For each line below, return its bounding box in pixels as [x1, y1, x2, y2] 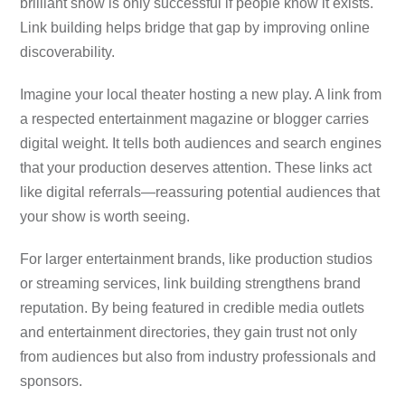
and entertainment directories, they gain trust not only [20, 324, 358, 340]
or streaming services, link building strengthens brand [20, 275, 362, 291]
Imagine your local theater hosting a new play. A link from [20, 86, 382, 102]
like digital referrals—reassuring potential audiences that [20, 184, 381, 200]
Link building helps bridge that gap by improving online [20, 19, 371, 35]
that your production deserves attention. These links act [20, 159, 372, 175]
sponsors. [20, 372, 83, 389]
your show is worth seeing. [20, 208, 191, 224]
